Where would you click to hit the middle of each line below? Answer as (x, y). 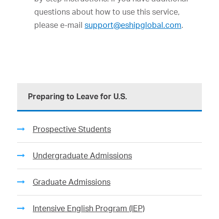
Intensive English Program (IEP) (89, 208)
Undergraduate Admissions (82, 155)
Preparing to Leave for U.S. (77, 96)
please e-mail (59, 25)
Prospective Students (72, 129)
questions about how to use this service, (107, 12)
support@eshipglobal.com (133, 25)
